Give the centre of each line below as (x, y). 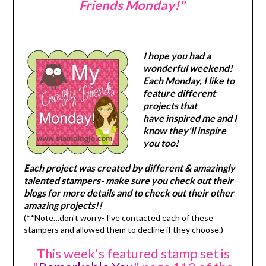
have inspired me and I (190, 118)
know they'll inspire (184, 131)
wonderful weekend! (188, 68)
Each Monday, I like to (189, 81)
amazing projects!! (63, 205)
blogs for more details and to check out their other (129, 193)
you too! (161, 143)
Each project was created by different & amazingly (129, 168)
